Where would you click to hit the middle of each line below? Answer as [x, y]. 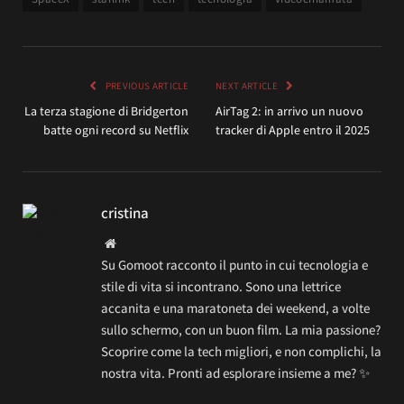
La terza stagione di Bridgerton [106, 110]
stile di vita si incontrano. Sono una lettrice [221, 286]
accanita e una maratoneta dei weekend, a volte [235, 308]
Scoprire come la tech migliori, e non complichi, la [241, 351]
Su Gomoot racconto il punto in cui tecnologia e [234, 264]
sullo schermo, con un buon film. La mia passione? [241, 329]
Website [135, 242]
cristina [125, 212]
